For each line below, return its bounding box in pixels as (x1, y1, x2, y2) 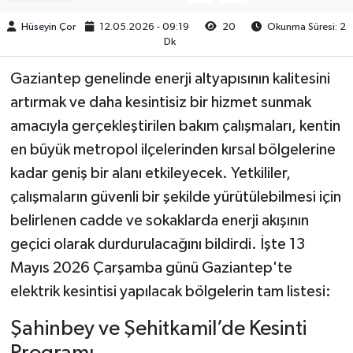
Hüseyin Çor (21, 21, 76, 32)
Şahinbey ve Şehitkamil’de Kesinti (9, 318, 307, 340)
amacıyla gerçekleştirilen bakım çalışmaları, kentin (9, 117, 340, 134)
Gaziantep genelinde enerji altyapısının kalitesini (9, 70, 330, 87)
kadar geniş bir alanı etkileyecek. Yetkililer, (9, 165, 291, 181)
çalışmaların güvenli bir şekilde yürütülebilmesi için (9, 188, 341, 205)
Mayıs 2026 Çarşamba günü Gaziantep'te (9, 259, 292, 276)
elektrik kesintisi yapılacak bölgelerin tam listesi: (9, 283, 331, 299)
